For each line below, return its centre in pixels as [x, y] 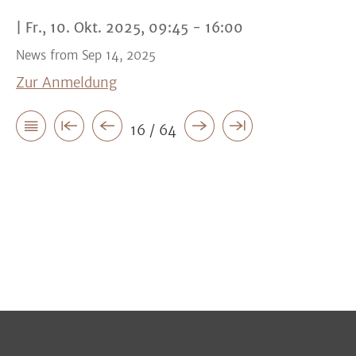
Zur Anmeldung [66, 83]
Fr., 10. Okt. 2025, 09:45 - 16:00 [134, 28]
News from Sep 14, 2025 [86, 55]
